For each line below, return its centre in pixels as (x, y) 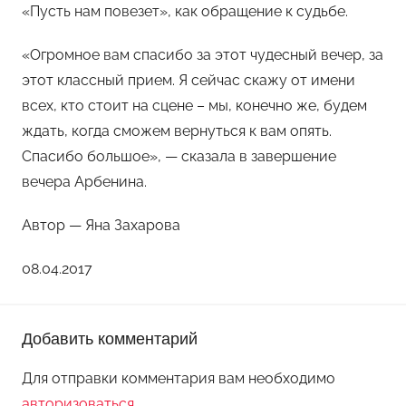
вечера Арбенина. (84, 181)
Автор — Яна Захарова (101, 225)
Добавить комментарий (110, 338)
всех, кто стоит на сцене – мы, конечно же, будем (194, 105)
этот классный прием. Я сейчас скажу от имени (188, 80)
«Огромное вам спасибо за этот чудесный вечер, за (203, 54)
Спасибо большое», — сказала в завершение (179, 156)
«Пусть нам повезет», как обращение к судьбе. (185, 11)
